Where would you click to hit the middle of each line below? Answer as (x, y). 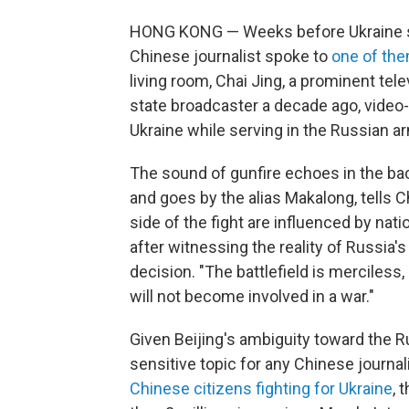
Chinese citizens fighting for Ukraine (261, 388)
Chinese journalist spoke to (231, 56)
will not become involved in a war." (252, 296)
